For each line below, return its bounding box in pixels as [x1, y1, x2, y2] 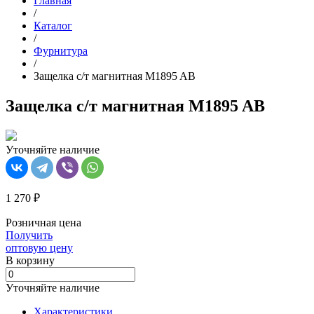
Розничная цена [6, 217, 81, 229]
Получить [6, 229, 53, 242]
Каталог [34, 20, 72, 32]
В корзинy [6, 254, 55, 267]
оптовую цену [6, 242, 73, 254]
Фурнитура [34, 45, 88, 57]
